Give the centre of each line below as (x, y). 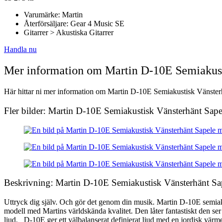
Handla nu (20, 50)
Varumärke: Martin (53, 15)
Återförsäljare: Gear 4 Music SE (74, 24)
